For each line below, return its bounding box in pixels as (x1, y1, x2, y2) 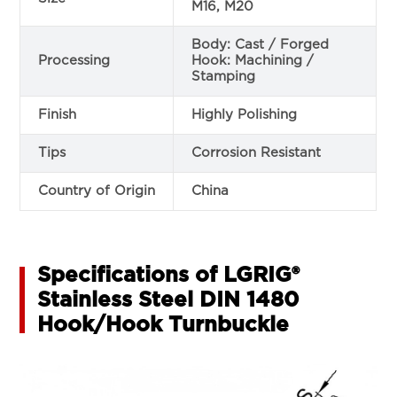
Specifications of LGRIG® (37, 264, 300, 286)
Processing (38, 53, 111, 67)
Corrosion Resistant (191, 145, 322, 160)
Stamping (191, 69, 256, 83)
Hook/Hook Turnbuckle (37, 314, 290, 336)
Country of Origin (38, 183, 156, 198)
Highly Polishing (191, 107, 298, 121)
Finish (38, 107, 77, 121)
